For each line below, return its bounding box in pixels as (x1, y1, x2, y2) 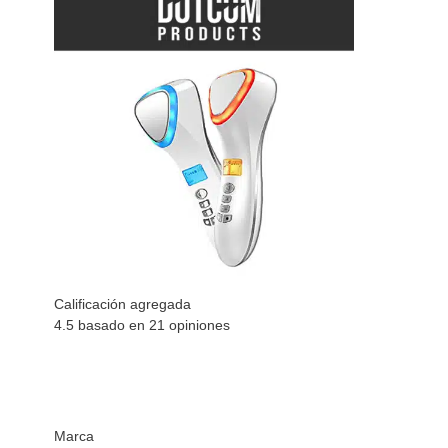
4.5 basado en (54, 317, 150, 333)
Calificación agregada (54, 296, 192, 312)
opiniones (165, 317, 231, 333)
